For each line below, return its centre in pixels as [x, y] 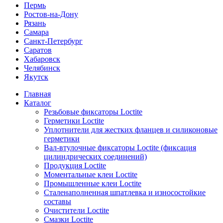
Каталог [38, 103]
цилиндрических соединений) [95, 157]
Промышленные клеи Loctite [93, 183]
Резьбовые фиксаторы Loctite [93, 112]
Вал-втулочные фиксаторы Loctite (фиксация [120, 148]
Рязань [35, 23]
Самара [36, 32]
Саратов [38, 50]
